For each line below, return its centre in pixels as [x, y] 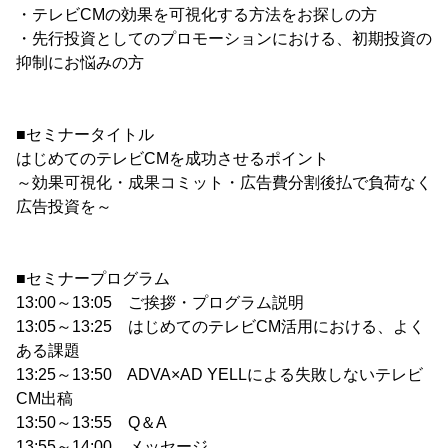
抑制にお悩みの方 [80, 63]
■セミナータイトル [85, 135]
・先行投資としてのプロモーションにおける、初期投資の [224, 39]
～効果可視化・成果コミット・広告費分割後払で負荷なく [224, 183]
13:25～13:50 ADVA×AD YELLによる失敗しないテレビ [219, 375]
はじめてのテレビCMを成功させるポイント [172, 159]
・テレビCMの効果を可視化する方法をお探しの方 [196, 15]
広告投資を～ [64, 207]
